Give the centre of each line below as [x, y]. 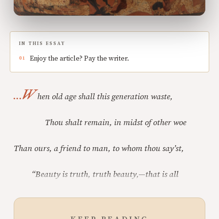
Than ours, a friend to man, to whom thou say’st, [99, 148]
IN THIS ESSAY [43, 43]
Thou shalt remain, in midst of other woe [100, 122]
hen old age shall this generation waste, [105, 97]
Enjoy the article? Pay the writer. [79, 58]
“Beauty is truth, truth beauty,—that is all [96, 174]
